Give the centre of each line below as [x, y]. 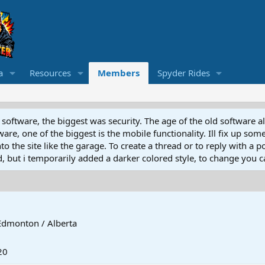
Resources [50, 73]
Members [118, 73]
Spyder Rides [183, 73]
